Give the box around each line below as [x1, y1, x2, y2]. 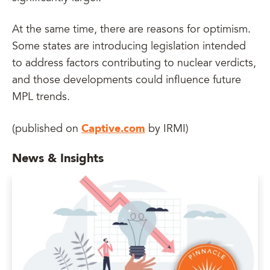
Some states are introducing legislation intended [12, 42, 246, 52]
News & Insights [12, 153, 104, 165]
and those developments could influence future [12, 75, 241, 86]
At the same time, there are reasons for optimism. [12, 25, 251, 36]
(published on [12, 124, 81, 135]
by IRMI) [145, 124, 189, 135]
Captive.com [81, 124, 145, 134]
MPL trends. [12, 92, 73, 103]
